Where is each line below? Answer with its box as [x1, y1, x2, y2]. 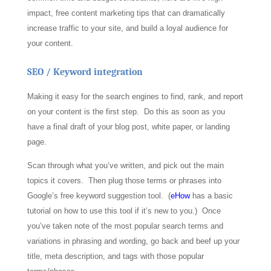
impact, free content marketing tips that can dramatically [27, 8, 225, 18]
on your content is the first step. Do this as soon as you [27, 107, 225, 116]
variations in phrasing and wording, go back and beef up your [27, 237, 240, 246]
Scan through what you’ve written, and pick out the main [27, 161, 224, 170]
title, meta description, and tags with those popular [27, 252, 204, 261]
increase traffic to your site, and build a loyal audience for [27, 24, 228, 33]
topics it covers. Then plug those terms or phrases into [27, 176, 221, 185]
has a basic [189, 191, 233, 200]
